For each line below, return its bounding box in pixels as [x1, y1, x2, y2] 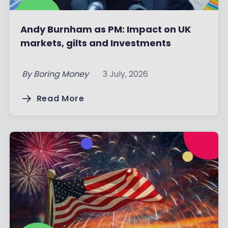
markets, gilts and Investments [20, 36, 171, 49]
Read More [36, 92, 84, 104]
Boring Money [33, 68, 89, 80]
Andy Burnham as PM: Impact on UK [20, 22, 191, 36]
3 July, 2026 [102, 68, 148, 80]
